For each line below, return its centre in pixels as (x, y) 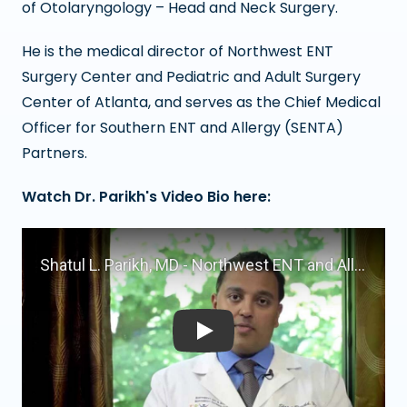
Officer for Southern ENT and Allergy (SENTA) (183, 127)
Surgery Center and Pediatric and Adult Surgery (191, 76)
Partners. (55, 153)
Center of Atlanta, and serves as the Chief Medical (201, 102)
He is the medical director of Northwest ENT (178, 51)
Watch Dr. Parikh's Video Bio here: (146, 196)
